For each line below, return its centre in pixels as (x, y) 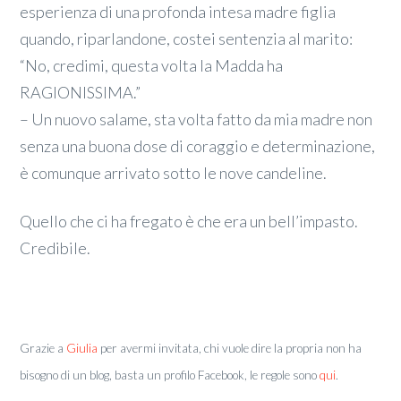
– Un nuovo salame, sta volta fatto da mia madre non (196, 119)
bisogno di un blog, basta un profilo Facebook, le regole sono (170, 375)
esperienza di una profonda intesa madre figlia (178, 12)
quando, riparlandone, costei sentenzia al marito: (187, 39)
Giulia (82, 349)
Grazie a (43, 349)
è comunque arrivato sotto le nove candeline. (174, 173)
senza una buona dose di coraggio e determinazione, (198, 146)
